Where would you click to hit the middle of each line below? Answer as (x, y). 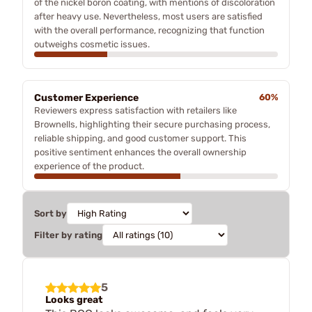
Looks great (74, 299)
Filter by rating (68, 235)
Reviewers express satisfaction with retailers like (135, 110)
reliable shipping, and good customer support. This (140, 138)
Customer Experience (86, 97)
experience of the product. (89, 166)
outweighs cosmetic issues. (92, 44)
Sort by (50, 213)
